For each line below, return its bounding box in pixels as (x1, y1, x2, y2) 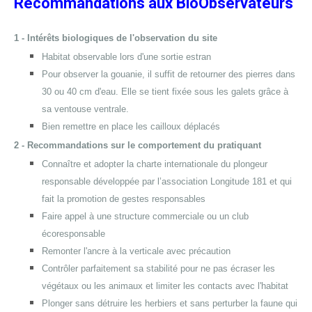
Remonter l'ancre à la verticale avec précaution (42, 246, 231, 256)
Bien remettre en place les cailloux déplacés (42, 121, 223, 132)
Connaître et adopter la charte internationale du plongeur (42, 159, 267, 169)
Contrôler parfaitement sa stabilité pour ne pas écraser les (42, 263, 275, 274)
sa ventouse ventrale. (42, 104, 129, 114)
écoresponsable (42, 228, 105, 239)
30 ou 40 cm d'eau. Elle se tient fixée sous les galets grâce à (42, 86, 288, 97)
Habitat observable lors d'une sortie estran (42, 52, 211, 62)
